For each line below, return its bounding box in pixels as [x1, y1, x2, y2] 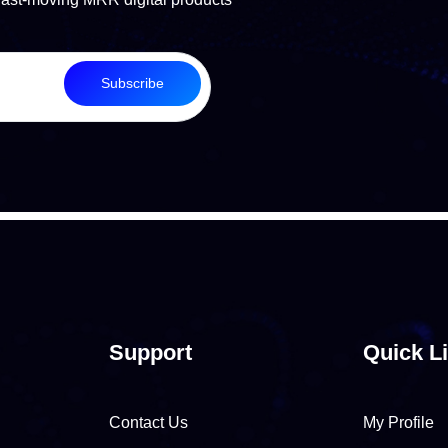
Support [109, 340, 193, 365]
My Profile [362, 414, 434, 431]
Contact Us [109, 414, 189, 431]
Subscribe [100, 75, 164, 91]
